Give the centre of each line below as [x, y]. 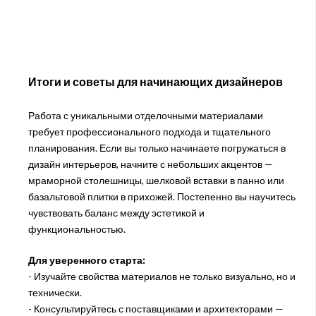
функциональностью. [77, 229]
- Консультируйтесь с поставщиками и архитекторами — [156, 308]
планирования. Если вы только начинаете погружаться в [157, 147]
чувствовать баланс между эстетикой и [116, 212]
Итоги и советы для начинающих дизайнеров [155, 82]
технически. [55, 292]
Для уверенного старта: [86, 260]
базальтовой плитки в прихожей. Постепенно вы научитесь [162, 196]
